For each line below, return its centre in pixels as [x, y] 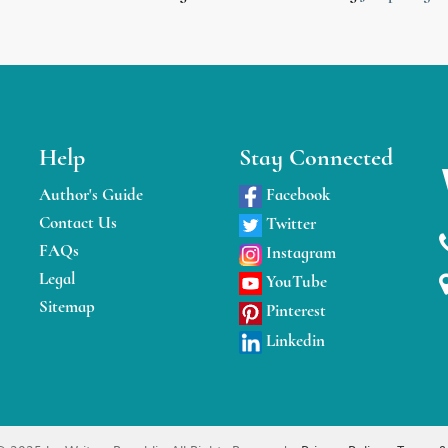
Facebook [296, 194]
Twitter [289, 223]
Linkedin [293, 340]
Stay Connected [316, 157]
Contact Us [78, 222]
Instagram [299, 252]
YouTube [294, 282]
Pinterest [294, 311]
